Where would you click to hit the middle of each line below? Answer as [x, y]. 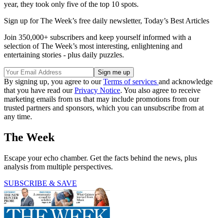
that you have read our [39, 91]
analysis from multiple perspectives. [58, 167]
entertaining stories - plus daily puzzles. [64, 55]
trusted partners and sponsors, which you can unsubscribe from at [104, 108]
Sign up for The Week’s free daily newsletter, [74, 21]
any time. [18, 117]
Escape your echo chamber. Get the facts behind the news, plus [100, 158]
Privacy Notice [97, 91]
